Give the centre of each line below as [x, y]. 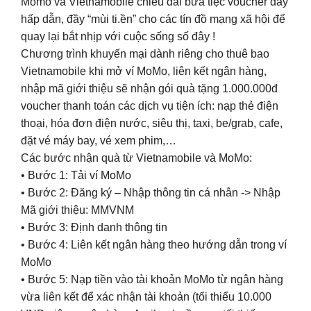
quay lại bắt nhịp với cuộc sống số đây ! [118, 36]
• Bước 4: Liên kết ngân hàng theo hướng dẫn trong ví [154, 244]
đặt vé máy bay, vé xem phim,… [99, 140]
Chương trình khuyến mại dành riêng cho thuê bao [145, 53]
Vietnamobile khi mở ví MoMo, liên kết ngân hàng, [144, 71]
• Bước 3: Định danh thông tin [94, 227]
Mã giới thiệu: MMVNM [77, 210]
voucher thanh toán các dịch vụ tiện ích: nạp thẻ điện [150, 106]
